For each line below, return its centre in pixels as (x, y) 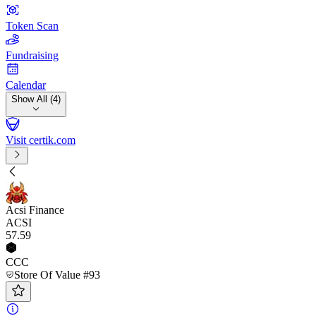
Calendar (26, 85)
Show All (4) (36, 99)
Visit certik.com (41, 140)
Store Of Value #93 (57, 275)
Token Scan (32, 26)
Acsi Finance (35, 210)
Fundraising (32, 55)
